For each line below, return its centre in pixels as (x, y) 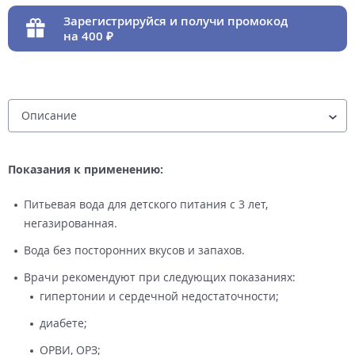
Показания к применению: (86, 169)
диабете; (63, 323)
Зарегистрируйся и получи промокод (176, 20)
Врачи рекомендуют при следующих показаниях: (160, 277)
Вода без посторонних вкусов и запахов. (134, 250)
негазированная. (71, 223)
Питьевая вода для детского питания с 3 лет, (146, 204)
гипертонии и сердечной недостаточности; (159, 296)
